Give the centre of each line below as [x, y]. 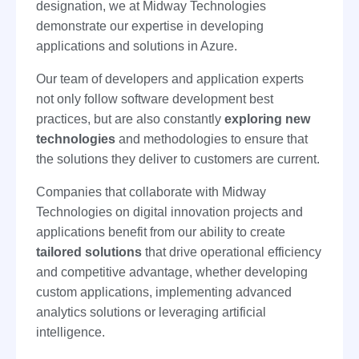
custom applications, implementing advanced [164, 292]
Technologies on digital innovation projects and [169, 212]
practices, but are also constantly [130, 119]
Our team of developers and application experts [170, 79]
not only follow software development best [155, 99]
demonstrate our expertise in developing [150, 26]
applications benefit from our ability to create [161, 232]
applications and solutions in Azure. [137, 46]
